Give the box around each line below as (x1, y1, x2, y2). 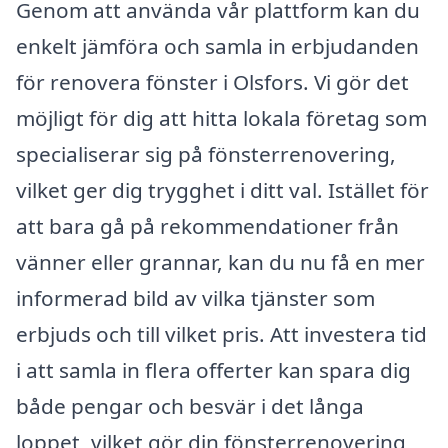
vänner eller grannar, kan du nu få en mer (16, 247, 425, 276)
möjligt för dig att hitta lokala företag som (16, 103, 427, 132)
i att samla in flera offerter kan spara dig (16, 355, 411, 384)
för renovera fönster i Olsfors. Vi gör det (16, 67, 409, 96)
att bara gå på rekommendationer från (16, 211, 399, 240)
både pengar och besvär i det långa (16, 391, 364, 420)
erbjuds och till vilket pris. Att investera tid (16, 319, 427, 348)
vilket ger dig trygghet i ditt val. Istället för (16, 175, 429, 204)
